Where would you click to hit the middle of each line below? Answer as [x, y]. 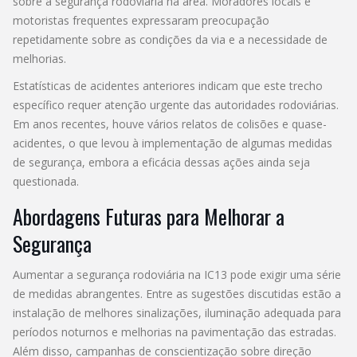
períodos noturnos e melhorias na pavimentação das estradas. [175, 331]
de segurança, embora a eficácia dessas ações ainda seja [161, 162]
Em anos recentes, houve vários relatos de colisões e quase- [170, 124]
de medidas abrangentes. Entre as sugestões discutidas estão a [177, 293]
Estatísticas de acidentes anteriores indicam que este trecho [168, 85]
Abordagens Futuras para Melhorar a [149, 216]
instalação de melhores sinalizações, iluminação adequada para [177, 312]
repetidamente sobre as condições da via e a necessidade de [170, 39]
